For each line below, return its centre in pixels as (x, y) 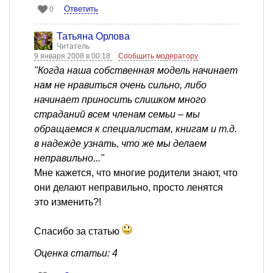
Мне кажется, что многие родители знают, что (136, 173)
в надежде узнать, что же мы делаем (120, 144)
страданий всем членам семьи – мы (117, 115)
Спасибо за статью (78, 232)
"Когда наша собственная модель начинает (136, 71)
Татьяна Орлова (93, 37)
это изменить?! (68, 202)
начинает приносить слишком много (120, 100)
